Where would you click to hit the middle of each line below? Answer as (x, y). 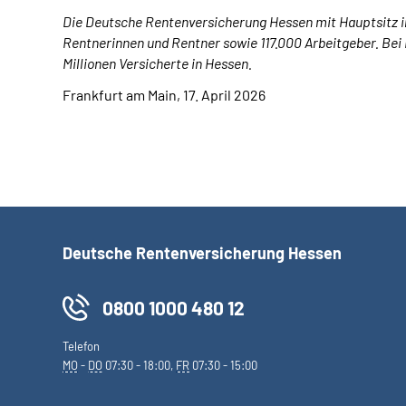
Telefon (81, 346)
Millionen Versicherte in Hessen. (157, 63)
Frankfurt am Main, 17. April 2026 (164, 95)
